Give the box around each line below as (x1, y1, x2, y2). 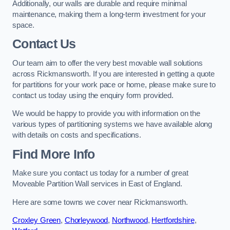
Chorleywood (64, 216, 108, 225)
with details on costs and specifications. (12, 131, 142, 140)
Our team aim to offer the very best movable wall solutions (12, 59, 203, 67)
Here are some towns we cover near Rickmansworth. (12, 198, 188, 206)
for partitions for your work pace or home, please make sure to (12, 80, 216, 89)
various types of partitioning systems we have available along (12, 120, 213, 129)
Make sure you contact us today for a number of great (12, 169, 188, 178)
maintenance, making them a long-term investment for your (12, 10, 206, 18)
